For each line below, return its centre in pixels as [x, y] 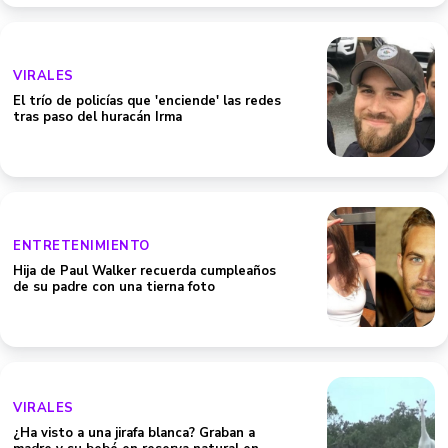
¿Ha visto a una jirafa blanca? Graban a [134, 433]
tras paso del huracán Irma [97, 117]
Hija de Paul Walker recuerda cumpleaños [144, 271]
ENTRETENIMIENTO [81, 246]
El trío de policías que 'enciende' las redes [147, 101]
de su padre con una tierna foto [114, 287]
